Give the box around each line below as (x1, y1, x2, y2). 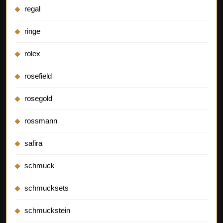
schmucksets (24, 183, 69, 192)
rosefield (24, 71, 52, 80)
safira (24, 138, 42, 147)
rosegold (24, 94, 52, 103)
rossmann (24, 116, 57, 125)
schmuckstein (24, 206, 70, 215)
